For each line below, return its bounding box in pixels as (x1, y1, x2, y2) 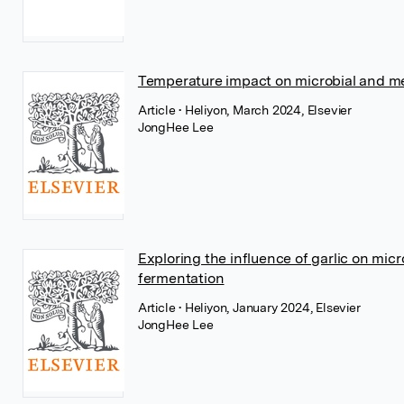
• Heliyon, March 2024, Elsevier (179, 103, 353, 117)
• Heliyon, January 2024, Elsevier (179, 300, 361, 315)
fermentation (137, 270, 225, 287)
